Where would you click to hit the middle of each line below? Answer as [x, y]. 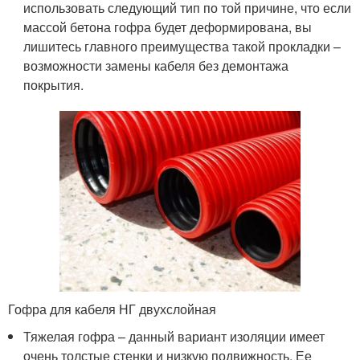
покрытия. [54, 85]
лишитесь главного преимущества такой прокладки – [182, 47]
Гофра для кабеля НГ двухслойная [112, 309]
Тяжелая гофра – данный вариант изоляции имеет [174, 337]
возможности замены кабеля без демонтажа [156, 66]
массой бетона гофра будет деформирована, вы [168, 27]
